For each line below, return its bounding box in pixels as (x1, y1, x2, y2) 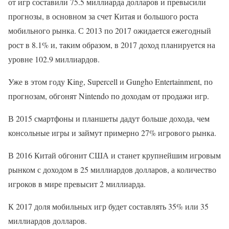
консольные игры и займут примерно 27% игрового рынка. (8, 127, 216, 138)
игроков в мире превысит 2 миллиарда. (8, 178, 146, 189)
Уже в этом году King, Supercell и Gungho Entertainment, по (8, 76, 213, 87)
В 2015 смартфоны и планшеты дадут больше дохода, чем (8, 113, 210, 124)
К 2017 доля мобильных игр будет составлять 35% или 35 (8, 201, 209, 212)
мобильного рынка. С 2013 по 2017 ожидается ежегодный (8, 25, 211, 36)
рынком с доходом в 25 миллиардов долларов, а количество (8, 164, 216, 175)
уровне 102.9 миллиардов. (8, 54, 100, 64)
